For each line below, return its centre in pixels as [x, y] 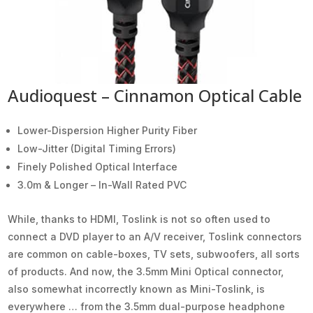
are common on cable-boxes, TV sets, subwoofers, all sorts [154, 254]
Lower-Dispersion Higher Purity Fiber [108, 130]
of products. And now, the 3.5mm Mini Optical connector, [146, 271]
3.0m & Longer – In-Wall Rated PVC [102, 184]
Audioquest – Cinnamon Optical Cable [155, 95]
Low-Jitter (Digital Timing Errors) [97, 148]
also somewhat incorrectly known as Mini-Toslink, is [137, 289]
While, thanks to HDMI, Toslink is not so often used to [139, 219]
